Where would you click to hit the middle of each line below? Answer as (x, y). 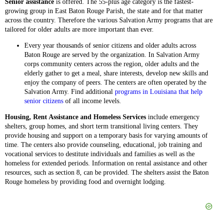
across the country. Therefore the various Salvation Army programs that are (109, 20)
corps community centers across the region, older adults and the (112, 64)
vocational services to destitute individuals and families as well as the (100, 154)
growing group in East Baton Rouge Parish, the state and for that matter (104, 11)
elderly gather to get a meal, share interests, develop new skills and (116, 73)
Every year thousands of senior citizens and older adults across (110, 45)
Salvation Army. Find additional (70, 92)
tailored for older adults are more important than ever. (79, 29)
